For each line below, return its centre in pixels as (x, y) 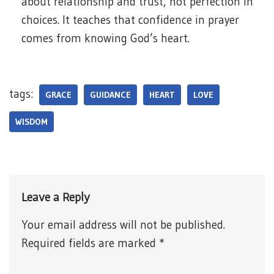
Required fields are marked (90, 243)
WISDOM (31, 122)
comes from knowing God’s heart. (106, 38)
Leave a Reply (56, 197)
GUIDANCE (110, 95)
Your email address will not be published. (123, 225)
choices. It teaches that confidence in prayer (130, 20)
